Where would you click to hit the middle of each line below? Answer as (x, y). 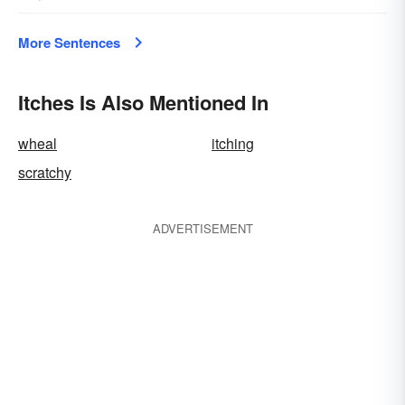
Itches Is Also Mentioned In (143, 102)
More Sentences (69, 42)
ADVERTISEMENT (202, 228)
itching (233, 143)
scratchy (45, 172)
